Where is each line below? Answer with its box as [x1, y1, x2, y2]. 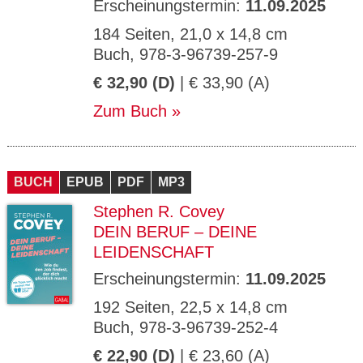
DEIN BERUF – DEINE [93, 223, 257, 241]
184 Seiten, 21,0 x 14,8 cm [93, 25, 288, 43]
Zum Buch [93, 102, 167, 120]
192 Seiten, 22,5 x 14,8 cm [93, 298, 288, 316]
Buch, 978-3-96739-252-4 [93, 318, 278, 336]
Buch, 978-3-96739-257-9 [93, 45, 278, 63]
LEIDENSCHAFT [93, 243, 214, 261]
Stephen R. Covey [93, 203, 224, 220]
